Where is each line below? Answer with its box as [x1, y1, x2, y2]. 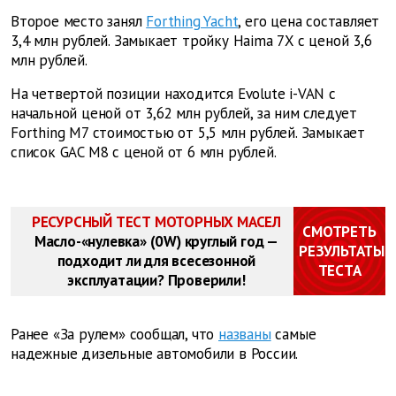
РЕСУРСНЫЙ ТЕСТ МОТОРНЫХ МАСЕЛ [31, 212, 282, 232]
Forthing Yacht [146, 11, 239, 32]
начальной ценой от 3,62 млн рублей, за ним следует [11, 103, 357, 124]
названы [218, 324, 271, 345]
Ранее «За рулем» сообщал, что [11, 324, 215, 345]
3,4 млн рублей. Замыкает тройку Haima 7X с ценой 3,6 [11, 31, 372, 51]
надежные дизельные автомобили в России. [11, 344, 299, 364]
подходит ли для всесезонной [57, 251, 256, 271]
